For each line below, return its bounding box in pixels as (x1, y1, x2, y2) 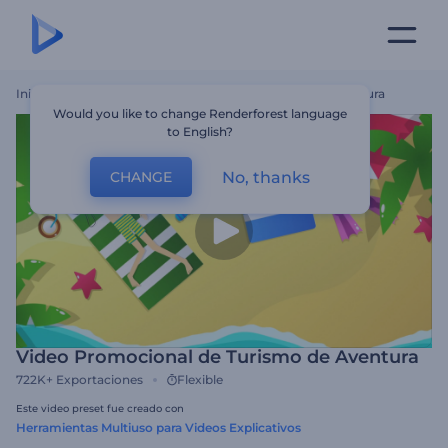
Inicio (16, 86, 49, 101)
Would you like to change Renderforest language (53, 106, 348, 121)
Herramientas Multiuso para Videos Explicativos (16, 420, 301, 435)
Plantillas (56, 86, 110, 101)
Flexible (177, 372, 223, 387)
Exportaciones (56, 372, 143, 387)
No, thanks (222, 167, 311, 187)
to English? (167, 124, 234, 139)
